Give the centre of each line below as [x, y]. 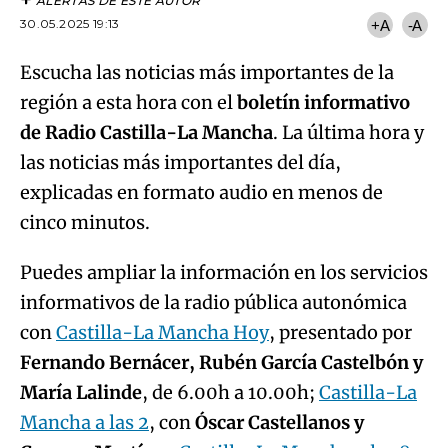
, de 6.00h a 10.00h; [230, 392]
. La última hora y [348, 132]
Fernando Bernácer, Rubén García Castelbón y [221, 362]
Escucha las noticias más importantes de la [207, 72]
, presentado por [340, 332]
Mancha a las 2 [84, 422]
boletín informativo [323, 102]
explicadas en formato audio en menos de [201, 192]
